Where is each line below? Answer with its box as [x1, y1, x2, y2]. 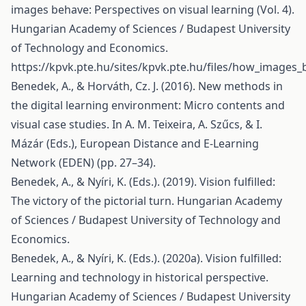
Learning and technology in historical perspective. [11, 270, 268, 285]
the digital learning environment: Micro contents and [11, 98, 285, 113]
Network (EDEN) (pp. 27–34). [11, 155, 156, 170]
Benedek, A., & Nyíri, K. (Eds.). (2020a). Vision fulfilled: [11, 251, 281, 266]
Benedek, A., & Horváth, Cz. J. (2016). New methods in [11, 79, 283, 94]
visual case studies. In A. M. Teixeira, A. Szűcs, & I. [11, 117, 262, 132]
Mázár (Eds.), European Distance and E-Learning [11, 136, 259, 151]
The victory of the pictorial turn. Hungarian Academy [11, 193, 282, 208]
